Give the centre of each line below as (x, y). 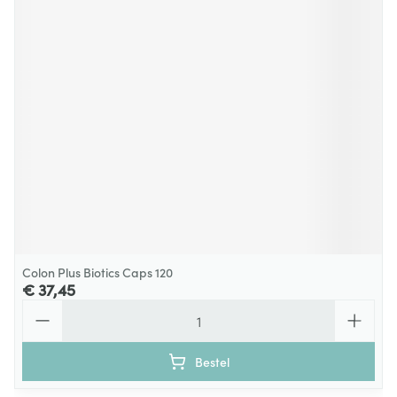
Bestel (212, 362)
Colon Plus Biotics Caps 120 (97, 272)
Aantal (43, 307)
